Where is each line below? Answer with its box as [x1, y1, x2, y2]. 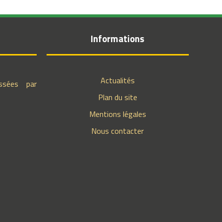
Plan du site [98, 91, 137, 103]
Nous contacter [91, 125, 144, 137]
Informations [91, 31, 145, 46]
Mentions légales [89, 108, 146, 120]
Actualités [100, 74, 135, 86]
